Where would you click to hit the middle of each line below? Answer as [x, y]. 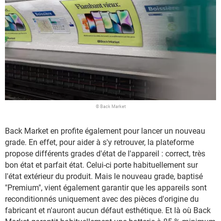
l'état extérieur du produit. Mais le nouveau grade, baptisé [104, 177]
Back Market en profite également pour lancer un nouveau [105, 131]
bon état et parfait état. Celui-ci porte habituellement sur [101, 165]
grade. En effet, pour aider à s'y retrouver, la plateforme [99, 143]
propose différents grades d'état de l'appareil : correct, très [105, 154]
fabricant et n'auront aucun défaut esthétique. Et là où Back [108, 211]
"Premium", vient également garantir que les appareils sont [106, 188]
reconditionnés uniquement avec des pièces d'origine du [102, 199]
